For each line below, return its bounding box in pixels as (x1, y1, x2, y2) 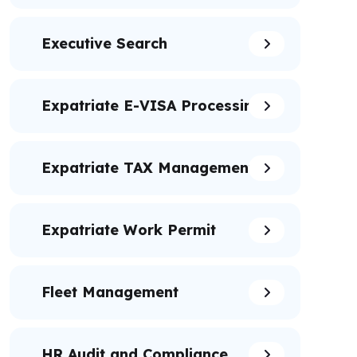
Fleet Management (41, 283, 178, 301)
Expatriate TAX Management (41, 159, 254, 177)
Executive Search (41, 34, 167, 53)
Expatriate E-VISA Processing (41, 96, 262, 115)
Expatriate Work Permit (41, 221, 216, 239)
